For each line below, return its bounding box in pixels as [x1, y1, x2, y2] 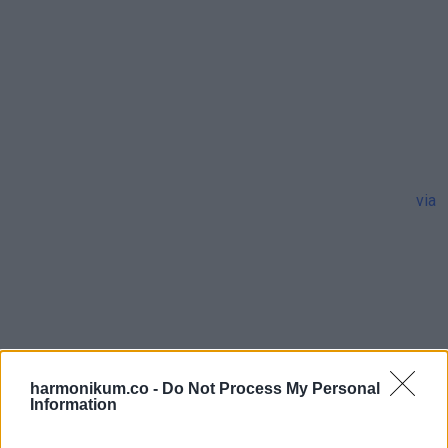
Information [30, 396, 117, 413]
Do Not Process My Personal [162, 380, 380, 397]
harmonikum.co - [30, 380, 162, 397]
